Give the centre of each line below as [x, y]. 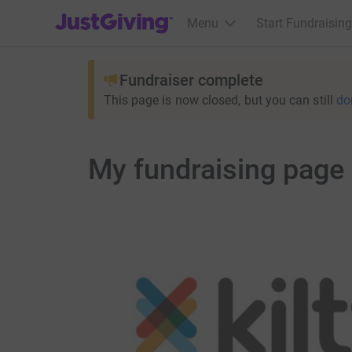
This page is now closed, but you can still [218, 100]
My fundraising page [216, 170]
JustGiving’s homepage [119, 13]
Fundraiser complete [191, 80]
